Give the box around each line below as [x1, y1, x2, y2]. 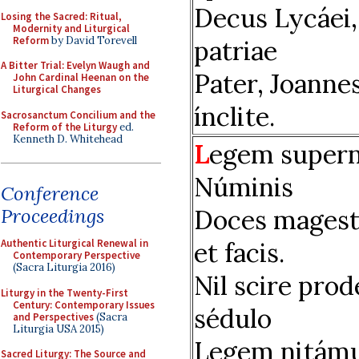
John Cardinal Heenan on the [13, 71, 149, 84]
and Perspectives [13, 309, 94, 324]
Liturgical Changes [13, 83, 101, 96]
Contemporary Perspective [13, 248, 140, 262]
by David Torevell [49, 33, 137, 47]
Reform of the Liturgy [13, 119, 117, 134]
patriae [194, 34, 277, 67]
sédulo [194, 301, 272, 335]
